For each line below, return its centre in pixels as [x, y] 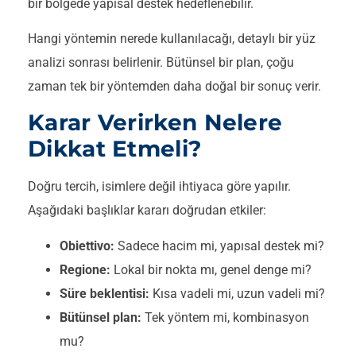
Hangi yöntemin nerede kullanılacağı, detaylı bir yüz [172, 39]
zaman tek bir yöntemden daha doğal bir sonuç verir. [174, 87]
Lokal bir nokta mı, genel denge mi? [211, 269]
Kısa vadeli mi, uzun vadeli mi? [237, 293]
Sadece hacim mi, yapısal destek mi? [219, 246]
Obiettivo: [87, 246]
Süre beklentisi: [104, 293]
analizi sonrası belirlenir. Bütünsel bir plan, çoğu [161, 63]
